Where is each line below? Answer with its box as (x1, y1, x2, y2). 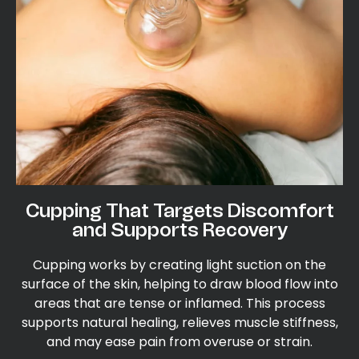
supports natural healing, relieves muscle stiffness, (21, 313, 338, 332)
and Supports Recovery (71, 217, 288, 241)
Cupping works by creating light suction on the (33, 255, 326, 274)
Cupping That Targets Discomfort (25, 198, 334, 222)
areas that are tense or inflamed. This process (34, 293, 325, 313)
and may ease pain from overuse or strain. (46, 332, 313, 351)
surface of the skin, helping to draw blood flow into (21, 274, 338, 293)
